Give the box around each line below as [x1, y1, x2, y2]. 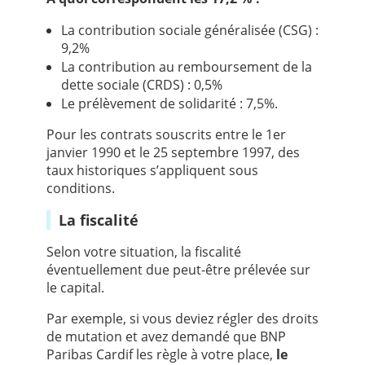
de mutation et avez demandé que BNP [46, 328, 286, 346]
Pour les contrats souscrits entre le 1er [46, 125, 286, 144]
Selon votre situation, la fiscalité [46, 243, 241, 262]
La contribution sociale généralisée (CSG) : [60, 21, 319, 40]
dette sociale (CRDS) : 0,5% [60, 76, 222, 95]
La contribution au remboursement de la [60, 58, 312, 77]
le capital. [46, 279, 104, 297]
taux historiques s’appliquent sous [46, 161, 258, 180]
